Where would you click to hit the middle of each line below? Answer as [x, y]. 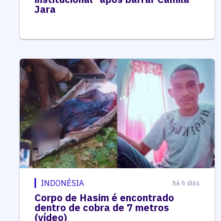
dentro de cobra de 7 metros [102, 207]
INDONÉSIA [62, 183]
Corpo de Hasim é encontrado [104, 197]
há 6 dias [186, 183]
